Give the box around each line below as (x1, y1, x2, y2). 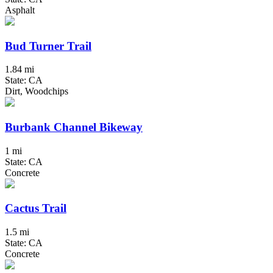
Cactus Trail (5, 202, 66, 215)
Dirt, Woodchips (5, 86, 68, 97)
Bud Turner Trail (5, 39, 91, 52)
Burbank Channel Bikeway (5, 120, 143, 133)
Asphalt (5, 4, 35, 15)
